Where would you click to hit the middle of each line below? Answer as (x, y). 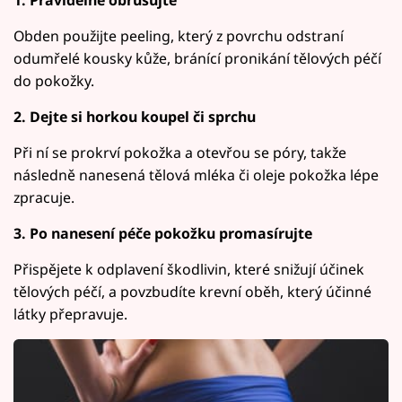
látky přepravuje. (70, 314)
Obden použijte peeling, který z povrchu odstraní (179, 35)
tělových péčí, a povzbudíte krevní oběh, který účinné (192, 291)
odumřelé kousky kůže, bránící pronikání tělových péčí (197, 58)
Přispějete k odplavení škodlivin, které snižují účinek (189, 269)
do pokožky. (54, 80)
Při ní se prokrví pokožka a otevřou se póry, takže (180, 152)
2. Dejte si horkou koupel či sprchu (135, 116)
